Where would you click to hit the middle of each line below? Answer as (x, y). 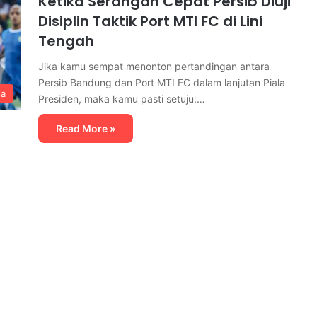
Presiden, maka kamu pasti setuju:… (122, 99)
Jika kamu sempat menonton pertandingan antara (154, 66)
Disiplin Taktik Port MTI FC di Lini (150, 21)
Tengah (66, 41)
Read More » (86, 128)
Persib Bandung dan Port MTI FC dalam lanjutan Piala (162, 82)
